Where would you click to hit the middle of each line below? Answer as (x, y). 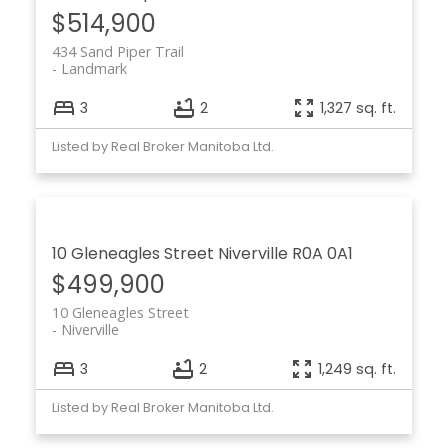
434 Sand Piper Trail (117, 52)
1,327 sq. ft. (358, 107)
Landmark (93, 69)
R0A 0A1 (322, 254)
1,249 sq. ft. (357, 368)
